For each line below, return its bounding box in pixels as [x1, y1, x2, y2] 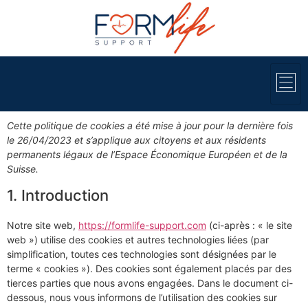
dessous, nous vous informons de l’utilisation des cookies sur [7, 291, 277, 303]
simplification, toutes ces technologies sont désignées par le [7, 247, 276, 260]
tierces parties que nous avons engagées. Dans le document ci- [7, 276, 293, 289]
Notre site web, [7, 219, 78, 231]
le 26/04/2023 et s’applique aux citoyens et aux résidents [7, 133, 266, 146]
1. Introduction [7, 186, 109, 204]
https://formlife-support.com [78, 219, 206, 231]
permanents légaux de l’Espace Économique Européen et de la [7, 148, 287, 160]
